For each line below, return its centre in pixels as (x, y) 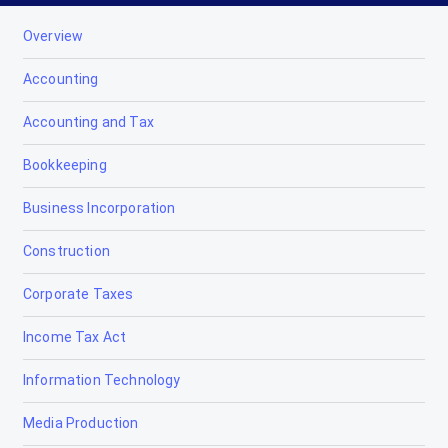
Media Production (81, 423)
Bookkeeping (65, 165)
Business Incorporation (99, 208)
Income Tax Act (75, 337)
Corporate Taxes (78, 294)
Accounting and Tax (88, 122)
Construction (66, 251)
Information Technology (102, 380)
